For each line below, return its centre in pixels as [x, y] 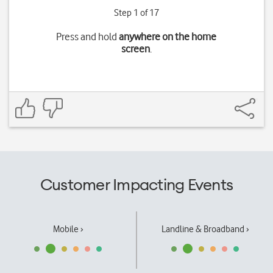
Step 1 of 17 [136, 13]
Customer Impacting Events [136, 184]
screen [135, 49]
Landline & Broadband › [205, 229]
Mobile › [68, 229]
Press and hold [88, 37]
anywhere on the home [168, 37]
